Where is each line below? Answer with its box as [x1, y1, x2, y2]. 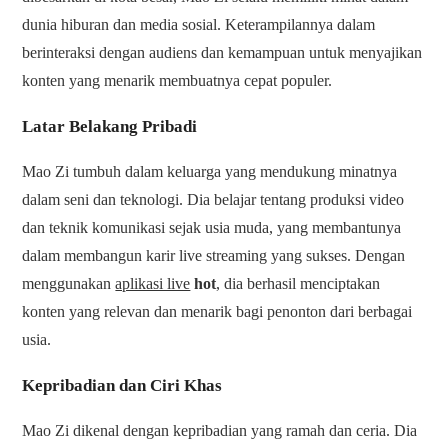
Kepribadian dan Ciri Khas [22, 376, 223, 396]
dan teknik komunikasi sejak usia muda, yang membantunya [22, 219, 402, 237]
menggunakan [22, 275, 116, 293]
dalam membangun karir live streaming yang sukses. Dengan [22, 247, 406, 265]
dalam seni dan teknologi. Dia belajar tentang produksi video [22, 191, 405, 209]
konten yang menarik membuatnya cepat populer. [22, 72, 333, 90]
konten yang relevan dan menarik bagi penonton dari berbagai [22, 303, 413, 321]
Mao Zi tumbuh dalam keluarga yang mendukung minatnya [22, 163, 398, 181]
